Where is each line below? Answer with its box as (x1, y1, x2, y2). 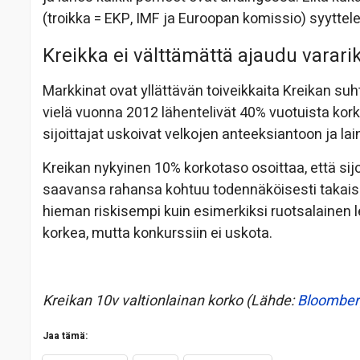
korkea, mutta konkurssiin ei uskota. (43, 223, 272, 245)
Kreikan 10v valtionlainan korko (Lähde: (43, 290, 297, 313)
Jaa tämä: (43, 329, 88, 344)
